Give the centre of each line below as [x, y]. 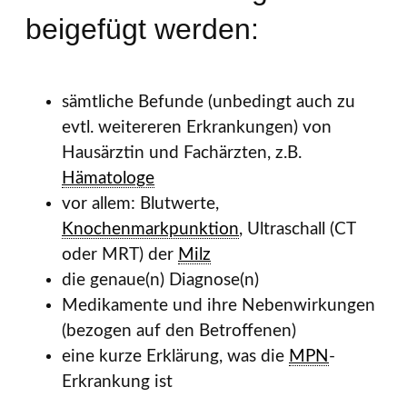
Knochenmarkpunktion [150, 230]
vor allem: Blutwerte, [140, 204]
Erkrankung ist [117, 382]
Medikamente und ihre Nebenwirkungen [218, 306]
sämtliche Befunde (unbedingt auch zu [208, 103]
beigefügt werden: [142, 29]
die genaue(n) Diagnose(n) [160, 281]
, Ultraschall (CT [297, 230]
